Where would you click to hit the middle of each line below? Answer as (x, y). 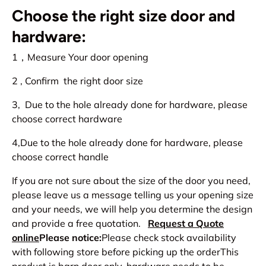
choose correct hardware (67, 119)
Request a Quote (186, 224)
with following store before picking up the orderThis (125, 252)
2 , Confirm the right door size (77, 81)
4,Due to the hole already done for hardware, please (127, 143)
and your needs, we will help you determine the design (132, 209)
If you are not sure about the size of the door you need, (131, 181)
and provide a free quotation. (80, 224)
